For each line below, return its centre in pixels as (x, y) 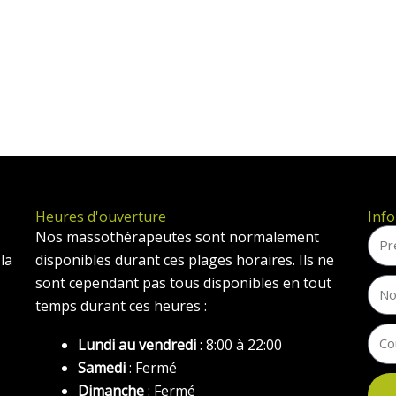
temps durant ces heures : (122, 306)
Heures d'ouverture (101, 217)
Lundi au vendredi (137, 345)
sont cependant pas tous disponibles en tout (184, 283)
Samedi (102, 368)
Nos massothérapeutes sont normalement (178, 237)
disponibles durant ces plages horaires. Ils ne (185, 260)
